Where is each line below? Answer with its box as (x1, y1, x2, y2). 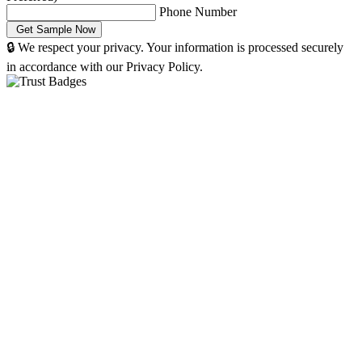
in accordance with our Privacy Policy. (6, 59, 203, 74)
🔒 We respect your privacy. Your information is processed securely (6, 40, 343, 54)
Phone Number (159, 4, 237, 19)
